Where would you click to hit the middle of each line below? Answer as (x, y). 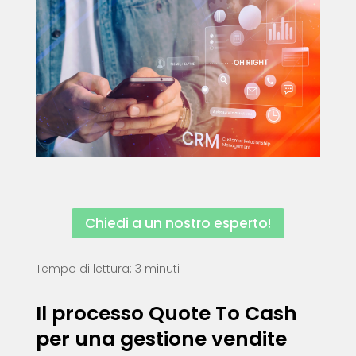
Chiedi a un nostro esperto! (178, 224)
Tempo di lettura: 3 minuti (109, 269)
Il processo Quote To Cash (166, 314)
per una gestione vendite (161, 339)
